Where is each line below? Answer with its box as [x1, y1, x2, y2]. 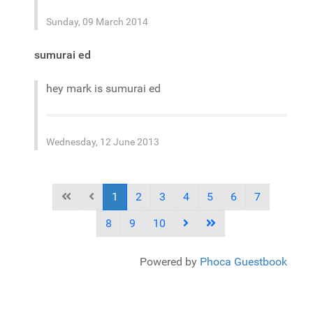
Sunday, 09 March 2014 [46, 16, 148, 27]
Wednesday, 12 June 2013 [46, 136, 159, 147]
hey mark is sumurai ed [46, 82, 161, 95]
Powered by [140, 255, 200, 268]
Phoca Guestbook [200, 255, 287, 268]
